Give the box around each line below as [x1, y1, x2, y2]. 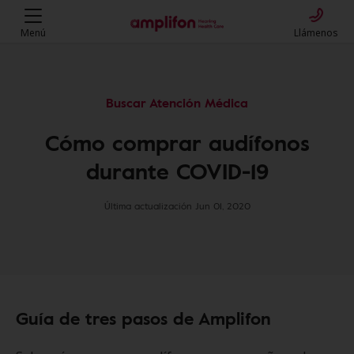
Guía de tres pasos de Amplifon [16, 305, 271, 331]
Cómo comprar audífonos [44, 126, 310, 159]
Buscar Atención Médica [106, 93, 248, 112]
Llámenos [294, 26, 338, 40]
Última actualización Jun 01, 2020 [104, 198, 250, 213]
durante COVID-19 [85, 154, 269, 187]
